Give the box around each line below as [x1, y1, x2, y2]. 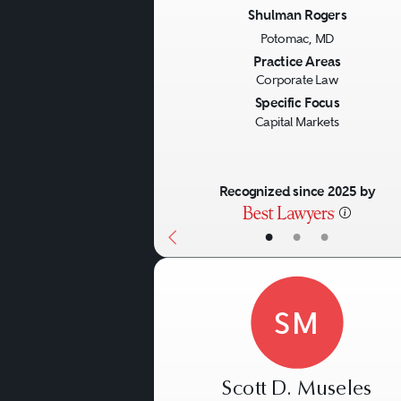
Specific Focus [255, 94, 339, 112]
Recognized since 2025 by [218, 183, 376, 200]
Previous [166, 50, 246, 75]
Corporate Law [256, 73, 338, 88]
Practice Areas [253, 53, 341, 70]
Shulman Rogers [248, 6, 346, 24]
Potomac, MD [260, 31, 335, 47]
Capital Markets [255, 115, 339, 130]
